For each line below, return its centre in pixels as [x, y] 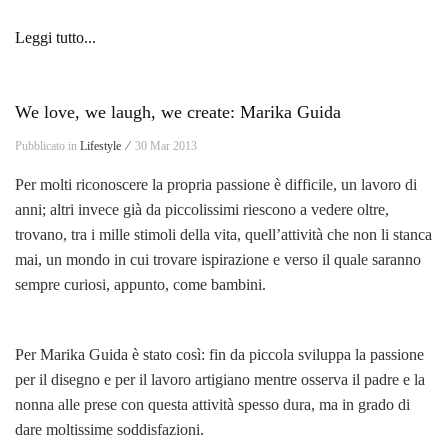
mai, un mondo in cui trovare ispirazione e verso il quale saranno [218, 259]
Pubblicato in [47, 145]
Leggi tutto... [55, 37]
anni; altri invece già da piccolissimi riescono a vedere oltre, [202, 209]
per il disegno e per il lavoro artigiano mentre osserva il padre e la [220, 379]
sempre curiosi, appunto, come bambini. [140, 284]
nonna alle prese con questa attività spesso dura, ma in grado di [212, 404]
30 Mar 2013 [166, 145]
